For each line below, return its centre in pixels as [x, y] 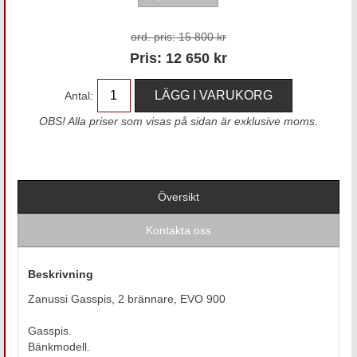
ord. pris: [153, 36]
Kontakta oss [178, 230]
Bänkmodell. [59, 346]
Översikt [178, 196]
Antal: [78, 95]
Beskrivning [60, 274]
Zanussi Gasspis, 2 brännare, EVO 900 [126, 298]
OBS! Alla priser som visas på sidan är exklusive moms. [178, 121]
